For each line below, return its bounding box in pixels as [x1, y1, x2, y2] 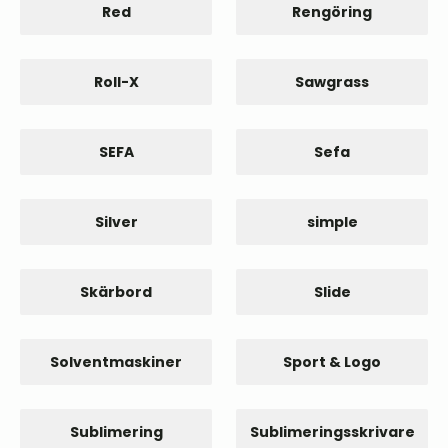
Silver [94, 212, 138, 232]
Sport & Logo [283, 352, 381, 372]
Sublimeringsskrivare [249, 422, 415, 442]
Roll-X [93, 72, 139, 92]
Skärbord [80, 282, 152, 302]
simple [306, 212, 358, 232]
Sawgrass [295, 72, 369, 92]
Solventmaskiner [50, 352, 182, 372]
